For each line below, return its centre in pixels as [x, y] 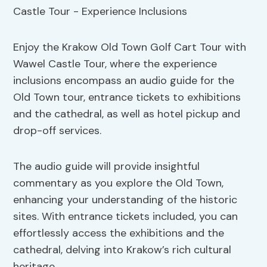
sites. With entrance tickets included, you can [126, 217]
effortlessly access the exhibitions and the [119, 233]
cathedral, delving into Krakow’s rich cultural [122, 250]
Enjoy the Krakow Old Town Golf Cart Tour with [130, 47]
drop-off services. [58, 131]
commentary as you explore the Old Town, [119, 183]
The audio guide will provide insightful [107, 167]
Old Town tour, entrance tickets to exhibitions [127, 97]
